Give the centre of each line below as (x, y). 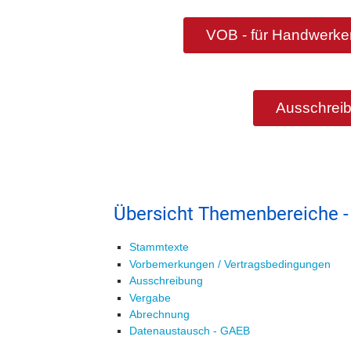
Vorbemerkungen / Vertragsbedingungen (230, 264)
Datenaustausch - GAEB (190, 331)
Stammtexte (159, 247)
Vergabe (150, 297)
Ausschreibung (166, 281)
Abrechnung (159, 314)
